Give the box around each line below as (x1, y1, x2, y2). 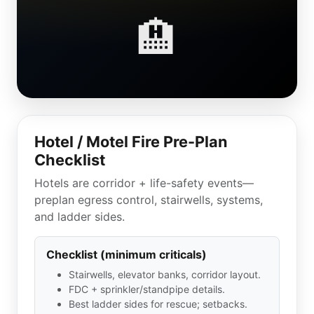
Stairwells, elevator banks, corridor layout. (69, 268, 261, 280)
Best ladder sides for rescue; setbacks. (69, 298, 247, 310)
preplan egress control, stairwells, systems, (34, 193, 263, 207)
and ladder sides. (34, 210, 125, 224)
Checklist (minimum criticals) (46, 247, 207, 261)
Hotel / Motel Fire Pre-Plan (34, 132, 228, 151)
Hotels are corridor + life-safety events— (34, 176, 254, 190)
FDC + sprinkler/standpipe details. (69, 283, 225, 295)
